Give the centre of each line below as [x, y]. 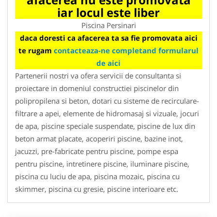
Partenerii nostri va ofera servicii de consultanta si [98, 75]
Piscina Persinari [108, 25]
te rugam [36, 50]
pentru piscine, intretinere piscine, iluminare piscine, [102, 163]
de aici [108, 63]
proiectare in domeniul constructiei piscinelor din [97, 88]
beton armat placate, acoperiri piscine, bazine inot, [99, 138]
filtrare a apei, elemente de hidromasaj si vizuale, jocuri [107, 113]
